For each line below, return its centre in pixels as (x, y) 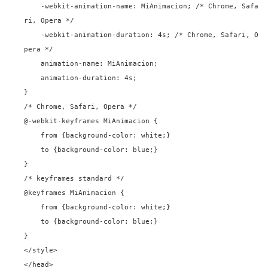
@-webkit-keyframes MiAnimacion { (91, 121)
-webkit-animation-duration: (99, 35)
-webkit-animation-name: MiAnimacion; (118, 6)
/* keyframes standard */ (74, 179)
